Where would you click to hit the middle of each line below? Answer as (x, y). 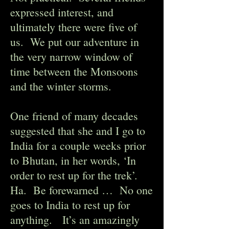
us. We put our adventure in (75, 42)
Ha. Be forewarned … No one (82, 190)
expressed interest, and (62, 12)
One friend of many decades (74, 116)
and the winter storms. (61, 86)
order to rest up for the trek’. (76, 175)
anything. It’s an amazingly (75, 220)
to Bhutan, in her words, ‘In (73, 160)
